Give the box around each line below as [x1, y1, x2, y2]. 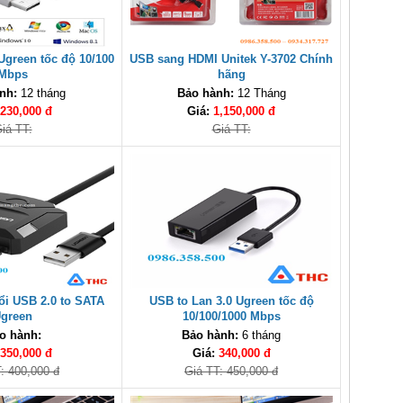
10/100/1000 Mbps [182, 309, 281, 323]
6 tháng [238, 328, 281, 342]
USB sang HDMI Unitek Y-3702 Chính [130, 52, 333, 66]
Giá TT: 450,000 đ [184, 364, 278, 378]
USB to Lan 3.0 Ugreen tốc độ [148, 294, 314, 308]
